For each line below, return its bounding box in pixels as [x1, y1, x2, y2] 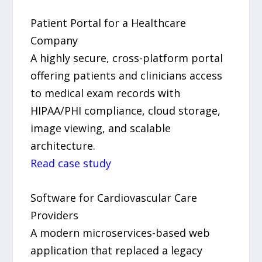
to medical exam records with [30, 86, 181, 101]
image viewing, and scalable [30, 121, 171, 136]
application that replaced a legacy [30, 243, 203, 257]
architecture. [30, 139, 96, 153]
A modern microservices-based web [30, 225, 211, 240]
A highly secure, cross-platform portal [30, 51, 223, 65]
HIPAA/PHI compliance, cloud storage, [30, 104, 221, 118]
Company [30, 33, 78, 48]
